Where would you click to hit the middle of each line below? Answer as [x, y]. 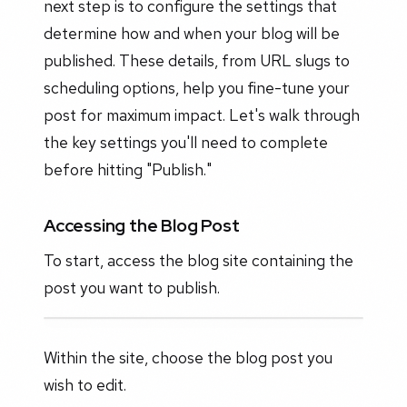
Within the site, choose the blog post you [188, 357]
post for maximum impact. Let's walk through [202, 114]
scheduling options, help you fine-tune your [197, 87]
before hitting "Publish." [128, 169]
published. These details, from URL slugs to [197, 60]
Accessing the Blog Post [142, 226]
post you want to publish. [132, 287]
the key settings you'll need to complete [186, 142]
